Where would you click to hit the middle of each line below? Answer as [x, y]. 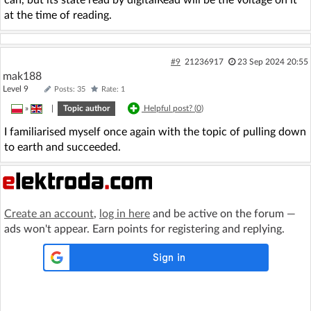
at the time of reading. [58, 15]
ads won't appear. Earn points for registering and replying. [144, 229]
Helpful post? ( [170, 108]
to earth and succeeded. [62, 147]
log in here [125, 214]
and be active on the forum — [223, 214]
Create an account [49, 214]
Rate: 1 [113, 89]
